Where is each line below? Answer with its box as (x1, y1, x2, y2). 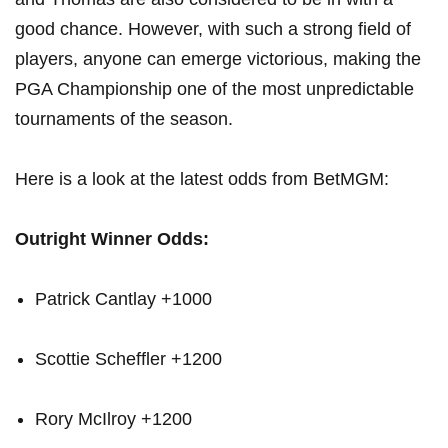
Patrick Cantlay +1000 (35, 289, 212, 310)
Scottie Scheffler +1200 (35, 349, 222, 370)
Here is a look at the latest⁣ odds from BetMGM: (15, 169, 389, 190)
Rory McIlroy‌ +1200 (35, 409, 192, 430)
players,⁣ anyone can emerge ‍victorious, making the (15, 49, 421, 70)
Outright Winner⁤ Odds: (15, 229, 209, 250)
